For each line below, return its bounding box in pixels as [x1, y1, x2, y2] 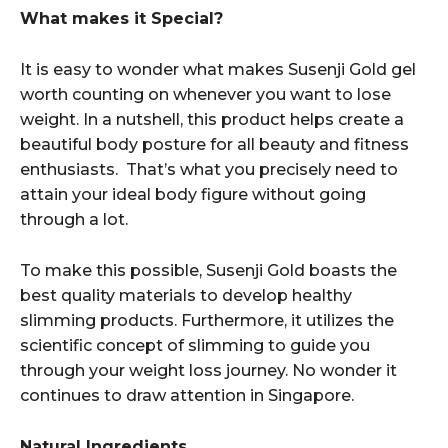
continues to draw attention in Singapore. [20, 385, 354, 405]
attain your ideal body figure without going [20, 184, 366, 204]
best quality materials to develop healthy [20, 285, 352, 305]
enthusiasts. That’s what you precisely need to [20, 159, 398, 179]
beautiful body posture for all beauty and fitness [20, 134, 409, 154]
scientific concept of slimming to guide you [20, 335, 370, 355]
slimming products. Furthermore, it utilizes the [20, 310, 394, 330]
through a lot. [20, 209, 128, 229]
